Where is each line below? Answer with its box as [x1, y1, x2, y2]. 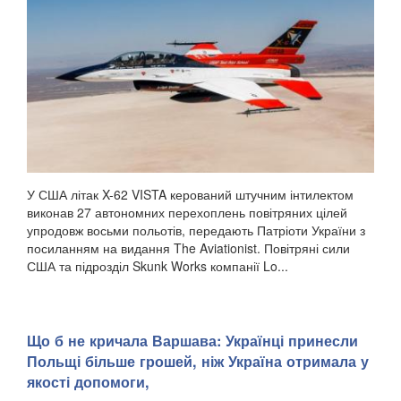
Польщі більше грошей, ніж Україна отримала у [27, 350, 369, 371]
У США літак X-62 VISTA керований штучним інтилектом [27, 185, 354, 204]
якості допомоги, [27, 371, 149, 392]
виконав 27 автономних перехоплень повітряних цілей [27, 203, 347, 222]
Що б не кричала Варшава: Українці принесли [27, 329, 358, 351]
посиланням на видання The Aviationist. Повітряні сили [27, 239, 350, 258]
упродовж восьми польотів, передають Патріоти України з [27, 221, 365, 240]
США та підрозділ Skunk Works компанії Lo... [27, 257, 288, 276]
